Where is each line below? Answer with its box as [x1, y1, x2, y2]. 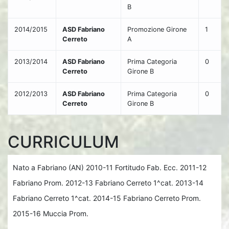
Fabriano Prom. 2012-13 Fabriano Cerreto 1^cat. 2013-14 [13, 178, 203, 187]
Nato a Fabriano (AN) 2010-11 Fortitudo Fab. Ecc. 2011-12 [13, 163, 207, 172]
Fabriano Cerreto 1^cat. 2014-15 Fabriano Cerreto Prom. [13, 194, 201, 202]
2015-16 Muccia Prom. [13, 209, 88, 218]
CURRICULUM [8, 132, 119, 152]
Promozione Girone [127, 26, 187, 33]
